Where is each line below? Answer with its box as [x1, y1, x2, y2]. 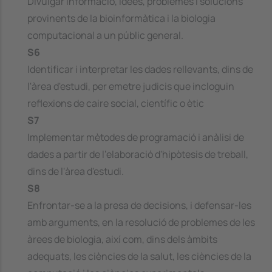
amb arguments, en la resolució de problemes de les [27, 216, 255, 229]
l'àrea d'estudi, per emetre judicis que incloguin [27, 80, 234, 93]
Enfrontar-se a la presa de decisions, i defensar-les [27, 199, 251, 212]
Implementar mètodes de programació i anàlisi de [27, 131, 244, 144]
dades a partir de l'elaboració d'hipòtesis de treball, [27, 148, 248, 161]
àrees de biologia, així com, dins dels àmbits [27, 233, 217, 246]
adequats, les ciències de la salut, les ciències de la [27, 250, 251, 263]
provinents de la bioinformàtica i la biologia [27, 12, 216, 25]
